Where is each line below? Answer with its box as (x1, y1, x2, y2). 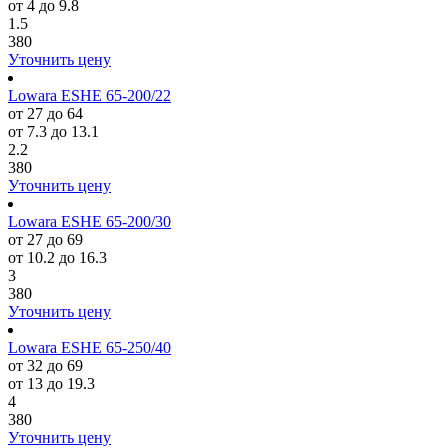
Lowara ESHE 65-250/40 (8, 339, 171, 356)
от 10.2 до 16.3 (8, 249, 107, 266)
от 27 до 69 (8, 231, 83, 248)
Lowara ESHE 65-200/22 (8, 87, 171, 104)
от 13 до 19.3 (8, 375, 95, 392)
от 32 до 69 (8, 357, 83, 374)
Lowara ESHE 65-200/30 (8, 213, 171, 230)
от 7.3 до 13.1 (8, 123, 99, 140)
